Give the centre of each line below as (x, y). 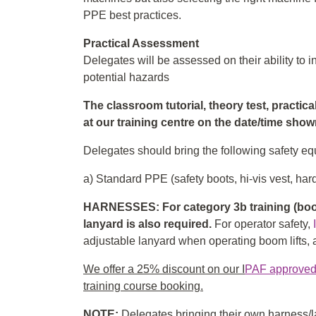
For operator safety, (261, 224)
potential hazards (126, 78)
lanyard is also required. (147, 224)
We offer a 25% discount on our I (164, 269)
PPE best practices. (132, 16)
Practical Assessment (141, 44)
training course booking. (143, 286)
